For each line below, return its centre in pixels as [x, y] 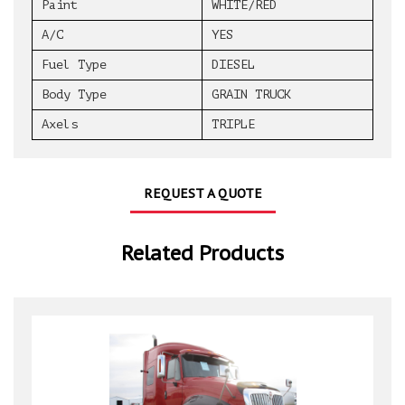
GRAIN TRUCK [251, 95]
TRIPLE [233, 125]
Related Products [202, 254]
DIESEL [233, 65]
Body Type [74, 95]
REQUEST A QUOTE [202, 194]
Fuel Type [74, 65]
